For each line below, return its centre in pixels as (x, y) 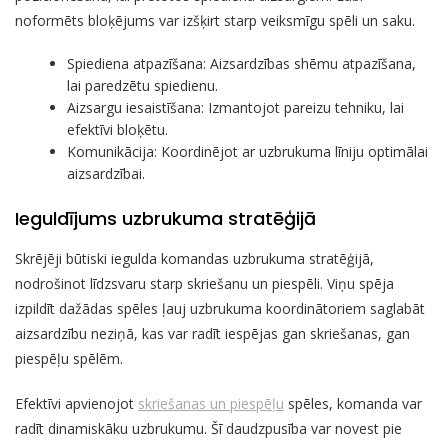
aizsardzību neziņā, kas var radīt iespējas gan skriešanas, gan (212, 333)
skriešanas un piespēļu (211, 403)
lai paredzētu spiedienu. (143, 85)
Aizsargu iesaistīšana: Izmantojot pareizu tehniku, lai (236, 107)
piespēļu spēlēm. (69, 358)
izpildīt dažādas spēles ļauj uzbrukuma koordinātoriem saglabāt (220, 308)
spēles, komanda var (353, 403)
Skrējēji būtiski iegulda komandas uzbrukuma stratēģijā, (194, 258)
